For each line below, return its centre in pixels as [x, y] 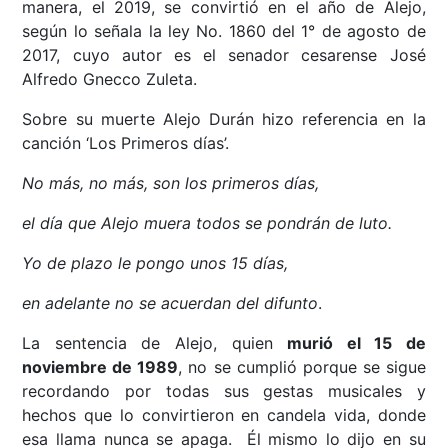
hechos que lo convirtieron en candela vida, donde [224, 415]
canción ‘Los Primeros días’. [126, 143]
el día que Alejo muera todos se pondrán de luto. [207, 223]
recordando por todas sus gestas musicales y [224, 391]
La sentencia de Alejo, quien [155, 343]
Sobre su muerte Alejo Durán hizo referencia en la [224, 119]
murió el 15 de [356, 343]
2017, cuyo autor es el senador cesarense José [224, 55]
